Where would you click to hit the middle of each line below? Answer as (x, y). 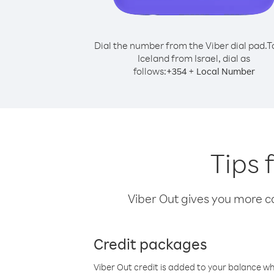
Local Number (225, 71)
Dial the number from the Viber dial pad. (180, 45)
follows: (150, 71)
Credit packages (150, 243)
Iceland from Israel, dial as (194, 58)
